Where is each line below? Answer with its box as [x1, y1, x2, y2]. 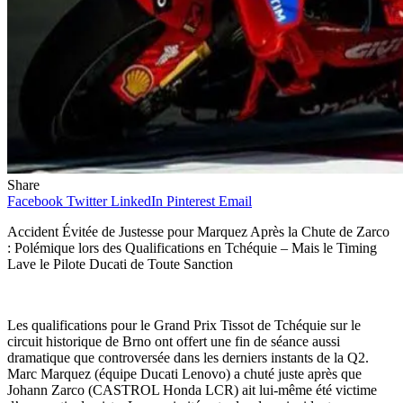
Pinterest [166, 193, 215, 210]
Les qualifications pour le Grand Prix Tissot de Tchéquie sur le [7, 318, 361, 334]
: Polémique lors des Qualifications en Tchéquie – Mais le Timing [7, 240, 377, 256]
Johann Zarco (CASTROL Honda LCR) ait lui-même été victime [7, 382, 377, 399]
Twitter [67, 193, 107, 210]
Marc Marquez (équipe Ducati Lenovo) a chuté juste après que [7, 366, 362, 382]
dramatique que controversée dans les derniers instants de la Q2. [7, 350, 369, 366]
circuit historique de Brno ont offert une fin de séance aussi [7, 334, 340, 350]
